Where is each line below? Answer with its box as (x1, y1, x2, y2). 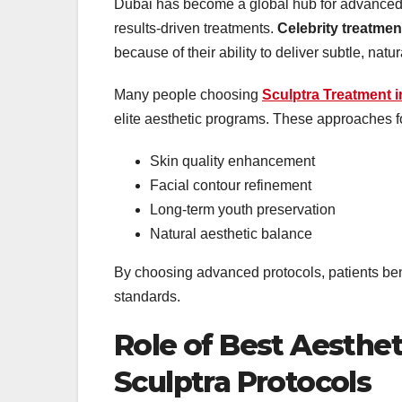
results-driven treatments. (114, 21, 277, 37)
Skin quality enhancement (150, 153, 315, 170)
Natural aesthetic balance (150, 226, 312, 242)
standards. (114, 289, 180, 305)
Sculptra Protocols (114, 364, 371, 400)
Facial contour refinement (150, 178, 311, 194)
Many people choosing (114, 87, 262, 103)
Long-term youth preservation (150, 202, 336, 218)
